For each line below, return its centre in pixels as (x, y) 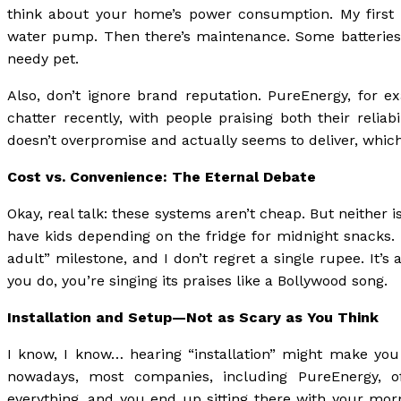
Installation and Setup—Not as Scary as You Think (193, 317)
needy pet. (43, 59)
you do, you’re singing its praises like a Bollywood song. (197, 281)
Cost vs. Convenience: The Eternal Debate (162, 177)
